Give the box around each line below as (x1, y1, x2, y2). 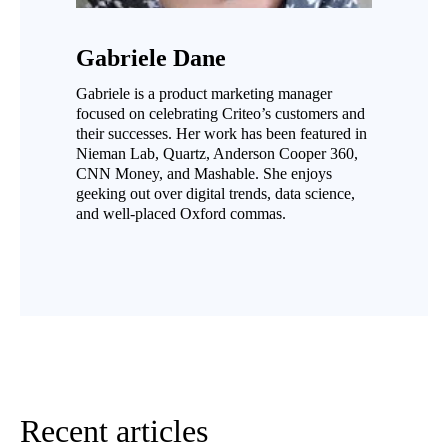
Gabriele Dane (76, 45, 226, 71)
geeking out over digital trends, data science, (76, 185, 355, 202)
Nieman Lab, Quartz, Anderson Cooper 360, (76, 145, 358, 162)
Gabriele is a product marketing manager (76, 85, 332, 102)
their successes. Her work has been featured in (76, 125, 367, 142)
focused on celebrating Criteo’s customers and (76, 105, 365, 122)
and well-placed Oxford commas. (76, 205, 286, 222)
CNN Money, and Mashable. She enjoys (76, 165, 332, 182)
